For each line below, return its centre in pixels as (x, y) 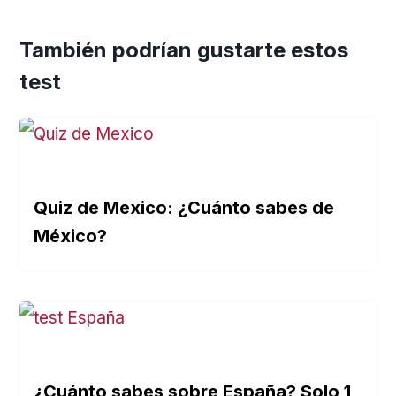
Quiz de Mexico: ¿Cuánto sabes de (184, 207)
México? (71, 236)
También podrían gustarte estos (184, 49)
